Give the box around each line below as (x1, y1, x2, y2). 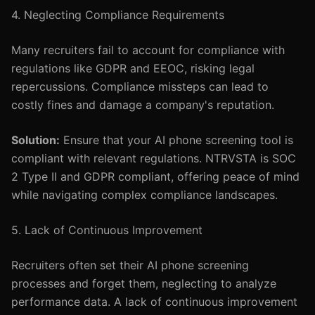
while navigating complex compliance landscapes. (11, 188, 278, 202)
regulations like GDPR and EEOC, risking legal (11, 61, 255, 75)
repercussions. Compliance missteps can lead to (11, 79, 269, 94)
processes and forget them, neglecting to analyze (11, 276, 276, 290)
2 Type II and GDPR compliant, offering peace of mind (11, 169, 300, 184)
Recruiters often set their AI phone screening (11, 258, 249, 272)
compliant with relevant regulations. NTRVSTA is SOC (11, 151, 296, 165)
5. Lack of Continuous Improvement (11, 223, 202, 237)
